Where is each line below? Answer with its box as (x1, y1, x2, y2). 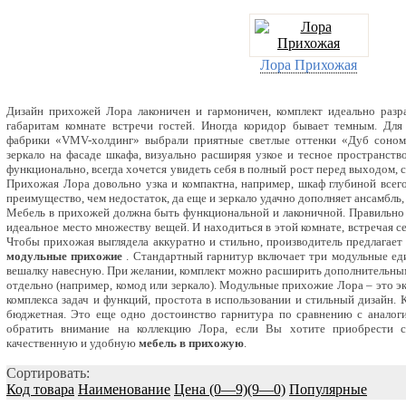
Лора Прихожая (260, 56, 357, 72)
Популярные (289, 381, 367, 397)
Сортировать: (6, 364, 90, 381)
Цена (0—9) (174, 381, 247, 397)
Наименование (78, 381, 170, 397)
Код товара (6, 381, 74, 397)
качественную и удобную (6, 335, 139, 350)
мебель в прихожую (139, 335, 244, 350)
